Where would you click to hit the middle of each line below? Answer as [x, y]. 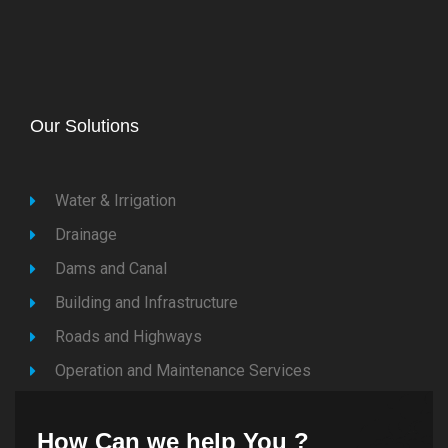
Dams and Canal [111, 268]
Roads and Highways [128, 336]
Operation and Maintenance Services [183, 370]
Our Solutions [84, 125]
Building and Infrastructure [146, 302]
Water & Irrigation [115, 200]
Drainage [86, 234]
